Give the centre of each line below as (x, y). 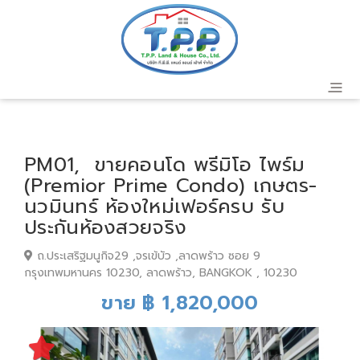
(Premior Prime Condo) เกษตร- (171, 186)
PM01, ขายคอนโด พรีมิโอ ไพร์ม (165, 165)
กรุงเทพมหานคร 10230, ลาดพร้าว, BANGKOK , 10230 (161, 273)
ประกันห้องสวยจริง (106, 227)
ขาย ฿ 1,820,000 (180, 303)
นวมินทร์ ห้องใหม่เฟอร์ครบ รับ (154, 207)
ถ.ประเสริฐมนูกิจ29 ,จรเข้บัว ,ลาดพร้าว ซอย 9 (147, 256)
